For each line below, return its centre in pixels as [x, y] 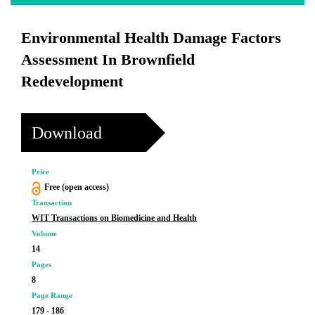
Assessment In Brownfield [108, 59]
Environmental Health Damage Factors [151, 38]
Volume [44, 233]
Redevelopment [72, 81]
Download [67, 133]
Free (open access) [76, 187]
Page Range [52, 295]
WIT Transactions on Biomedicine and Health [114, 218]
